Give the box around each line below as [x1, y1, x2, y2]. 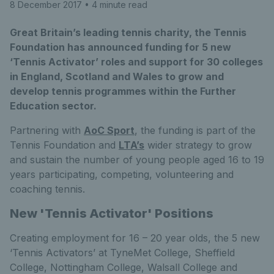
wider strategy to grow [144, 139, 252, 151]
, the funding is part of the [135, 124, 256, 136]
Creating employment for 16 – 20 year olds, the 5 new [10, 232, 260, 244]
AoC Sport [84, 124, 135, 136]
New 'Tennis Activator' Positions [10, 206, 213, 221]
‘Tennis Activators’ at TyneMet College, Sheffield [10, 246, 235, 259]
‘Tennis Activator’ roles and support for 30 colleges [10, 56, 263, 68]
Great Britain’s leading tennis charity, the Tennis [10, 26, 246, 39]
